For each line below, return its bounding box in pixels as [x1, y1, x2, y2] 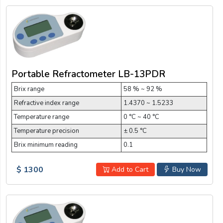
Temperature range [14, 112, 69, 121]
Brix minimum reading [14, 140, 78, 149]
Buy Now [170, 164, 201, 174]
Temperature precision [14, 126, 79, 135]
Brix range [14, 84, 44, 94]
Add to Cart [109, 164, 148, 174]
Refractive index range [14, 98, 79, 108]
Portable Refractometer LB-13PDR [11, 67, 165, 81]
